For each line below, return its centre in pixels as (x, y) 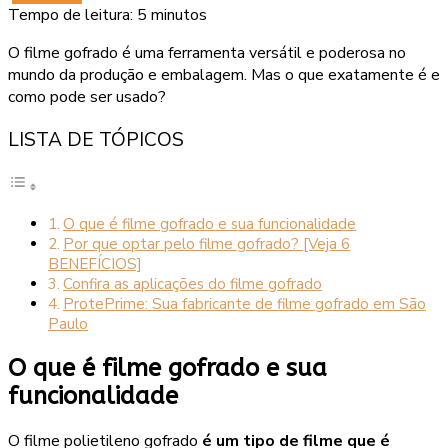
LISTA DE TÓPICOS (96, 140)
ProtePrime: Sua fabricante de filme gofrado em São (245, 304)
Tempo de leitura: (70, 15)
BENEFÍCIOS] (95, 264)
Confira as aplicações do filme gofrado (193, 284)
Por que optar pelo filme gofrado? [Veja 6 (207, 244)
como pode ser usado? (87, 97)
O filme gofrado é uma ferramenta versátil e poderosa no (207, 53)
